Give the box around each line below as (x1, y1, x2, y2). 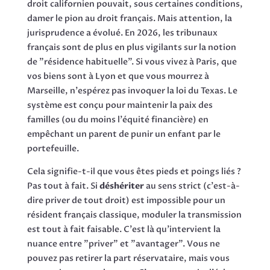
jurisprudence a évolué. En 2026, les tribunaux (27, 27, 218, 39)
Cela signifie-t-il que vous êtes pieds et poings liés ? (27, 165, 241, 177)
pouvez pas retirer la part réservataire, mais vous (27, 252, 230, 264)
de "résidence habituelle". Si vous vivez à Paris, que (27, 55, 237, 67)
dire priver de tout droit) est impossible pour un (27, 194, 225, 206)
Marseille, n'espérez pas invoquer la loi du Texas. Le (27, 84, 237, 96)
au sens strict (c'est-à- (143, 180, 240, 192)
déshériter (99, 180, 144, 192)
